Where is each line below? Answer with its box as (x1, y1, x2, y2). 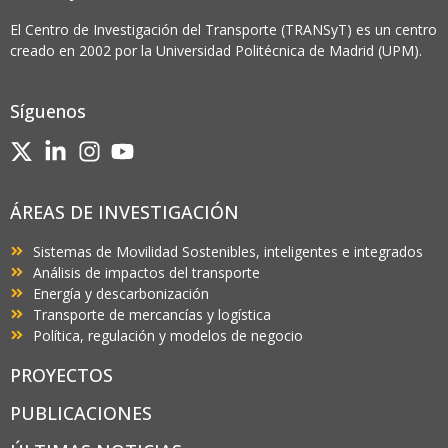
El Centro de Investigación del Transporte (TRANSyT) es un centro (10, 19, 437, 39)
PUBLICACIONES (10, 400, 152, 425)
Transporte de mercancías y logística (32, 304, 271, 324)
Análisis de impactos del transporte (32, 262, 260, 282)
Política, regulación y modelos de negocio (32, 325, 303, 345)
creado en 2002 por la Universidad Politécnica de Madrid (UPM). (10, 40, 422, 60)
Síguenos (10, 98, 86, 123)
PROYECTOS (10, 362, 113, 387)
